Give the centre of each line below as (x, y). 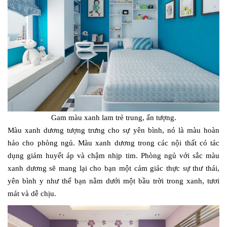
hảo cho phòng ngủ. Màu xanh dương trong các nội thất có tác (113, 143)
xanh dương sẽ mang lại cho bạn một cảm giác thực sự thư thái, (113, 168)
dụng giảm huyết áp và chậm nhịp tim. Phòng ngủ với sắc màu (113, 156)
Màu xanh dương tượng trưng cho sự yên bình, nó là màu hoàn (113, 130)
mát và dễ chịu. (32, 194)
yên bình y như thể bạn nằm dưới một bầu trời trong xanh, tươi (113, 181)
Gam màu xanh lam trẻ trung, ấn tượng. (113, 118)
